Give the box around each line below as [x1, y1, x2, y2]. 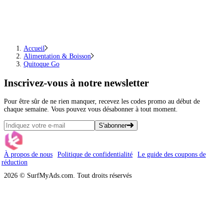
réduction [1, 159, 27, 166]
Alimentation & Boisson [24, 53, 91, 60]
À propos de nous [4, 151, 53, 159]
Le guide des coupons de [137, 151, 206, 159]
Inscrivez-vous [4, 77, 68, 89]
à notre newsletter [68, 77, 149, 89]
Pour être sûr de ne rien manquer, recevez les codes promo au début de [4, 98, 200, 106]
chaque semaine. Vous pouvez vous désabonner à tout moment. [4, 106, 178, 113]
